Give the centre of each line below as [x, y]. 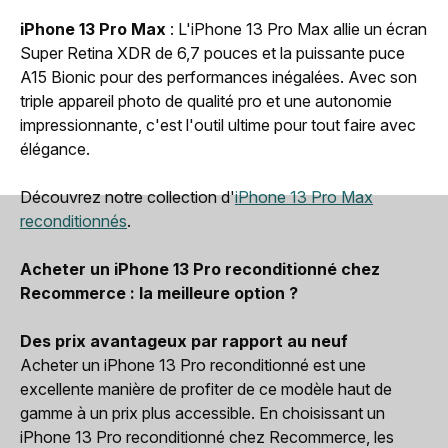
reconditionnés [73, 220]
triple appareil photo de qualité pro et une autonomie [206, 100]
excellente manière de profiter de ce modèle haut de [206, 388]
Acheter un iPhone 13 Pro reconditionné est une [193, 364]
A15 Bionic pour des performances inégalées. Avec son [218, 76]
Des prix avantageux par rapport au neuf [184, 340]
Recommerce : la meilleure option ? [159, 292]
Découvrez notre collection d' [127, 196]
